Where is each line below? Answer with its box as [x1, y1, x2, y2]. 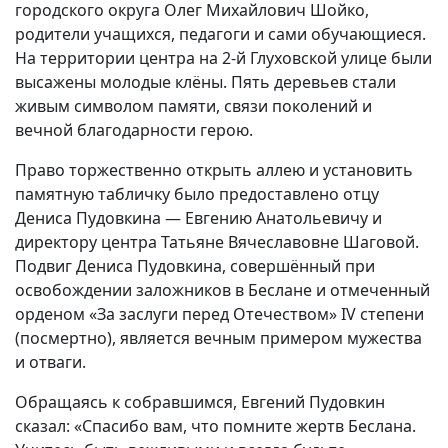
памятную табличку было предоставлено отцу [15, 183, 379, 206]
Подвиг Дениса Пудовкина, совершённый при [15, 255, 375, 278]
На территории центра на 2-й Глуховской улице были [15, 47, 432, 70]
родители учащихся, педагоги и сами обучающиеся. [15, 23, 426, 46]
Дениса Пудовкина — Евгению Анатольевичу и [15, 207, 382, 230]
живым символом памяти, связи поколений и [15, 95, 372, 118]
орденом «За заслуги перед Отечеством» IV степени [15, 303, 424, 326]
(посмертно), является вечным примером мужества [15, 327, 422, 350]
